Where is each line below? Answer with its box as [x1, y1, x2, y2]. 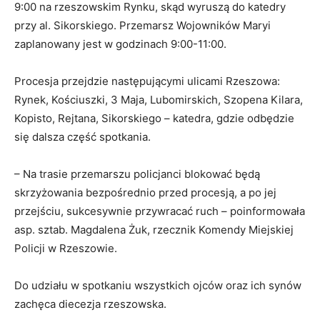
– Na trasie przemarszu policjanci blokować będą [14, 167, 260, 181]
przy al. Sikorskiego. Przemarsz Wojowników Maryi [14, 19, 271, 33]
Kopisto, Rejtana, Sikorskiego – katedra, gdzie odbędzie [14, 111, 294, 126]
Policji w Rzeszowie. [14, 241, 117, 256]
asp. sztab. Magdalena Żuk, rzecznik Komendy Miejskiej [14, 223, 294, 237]
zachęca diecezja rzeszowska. [14, 297, 169, 311]
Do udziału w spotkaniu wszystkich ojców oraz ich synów [14, 279, 301, 293]
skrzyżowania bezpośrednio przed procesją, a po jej [14, 186, 276, 200]
